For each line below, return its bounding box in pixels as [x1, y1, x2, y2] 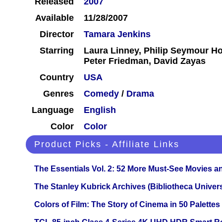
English [84, 105, 116, 115]
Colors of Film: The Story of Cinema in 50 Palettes [34, 200, 220, 209]
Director [40, 29, 74, 40]
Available [35, 13, 74, 23]
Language [32, 105, 74, 115]
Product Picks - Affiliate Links [34, 139, 179, 150]
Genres [43, 89, 74, 99]
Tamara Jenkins [84, 29, 151, 40]
